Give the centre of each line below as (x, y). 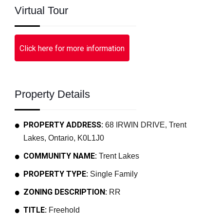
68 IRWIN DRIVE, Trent (145, 125)
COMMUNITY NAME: (60, 156)
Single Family (113, 174)
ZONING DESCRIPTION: (65, 192)
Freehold (63, 210)
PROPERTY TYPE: (56, 174)
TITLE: (35, 210)
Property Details (52, 94)
